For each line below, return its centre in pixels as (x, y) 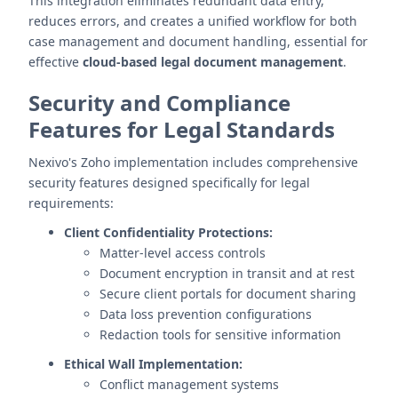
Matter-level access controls (183, 253)
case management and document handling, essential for (198, 41)
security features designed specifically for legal (169, 183)
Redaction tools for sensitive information (220, 334)
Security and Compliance (159, 103)
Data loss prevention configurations (206, 314)
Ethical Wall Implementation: (153, 364)
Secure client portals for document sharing (228, 294)
